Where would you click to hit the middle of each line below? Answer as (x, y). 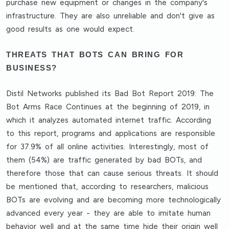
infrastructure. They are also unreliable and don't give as (111, 16)
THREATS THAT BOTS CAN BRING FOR (95, 54)
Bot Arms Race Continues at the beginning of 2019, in (108, 107)
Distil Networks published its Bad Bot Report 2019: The (110, 94)
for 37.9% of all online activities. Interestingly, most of (108, 147)
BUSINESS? (32, 68)
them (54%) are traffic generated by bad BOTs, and (104, 160)
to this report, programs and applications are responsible (111, 133)
